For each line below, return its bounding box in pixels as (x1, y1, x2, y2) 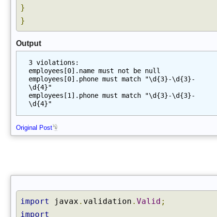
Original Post (16, 124, 52, 131)
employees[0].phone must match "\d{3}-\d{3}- (29, 75, 195, 83)
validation (83, 197, 132, 206)
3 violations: (29, 59, 79, 66)
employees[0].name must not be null (29, 67, 160, 75)
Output (16, 39, 41, 47)
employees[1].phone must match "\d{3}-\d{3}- (29, 92, 195, 99)
